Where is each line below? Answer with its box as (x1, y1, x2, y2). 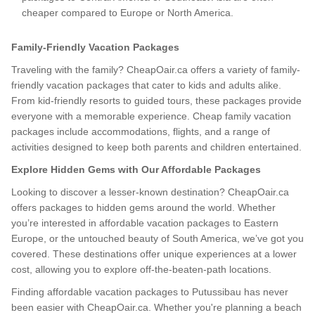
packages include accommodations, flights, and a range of (11, 126, 270, 137)
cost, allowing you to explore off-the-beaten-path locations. (11, 264, 271, 275)
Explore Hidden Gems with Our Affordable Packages (11, 164, 261, 175)
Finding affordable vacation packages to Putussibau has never (11, 286, 288, 297)
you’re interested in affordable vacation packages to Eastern (11, 217, 278, 229)
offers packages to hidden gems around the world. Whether (11, 202, 276, 213)
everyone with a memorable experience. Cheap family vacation (11, 110, 291, 122)
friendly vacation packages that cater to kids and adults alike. (11, 79, 281, 91)
